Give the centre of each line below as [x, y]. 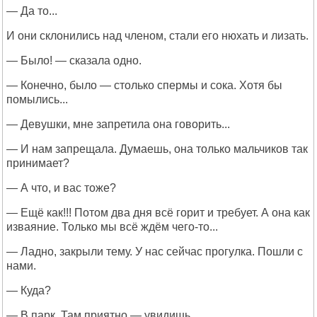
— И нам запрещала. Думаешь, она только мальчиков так [157, 149]
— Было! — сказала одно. [74, 60]
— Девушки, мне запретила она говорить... [118, 124]
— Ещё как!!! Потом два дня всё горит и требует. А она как [158, 213]
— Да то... [32, 11]
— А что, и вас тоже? [61, 188]
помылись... [37, 99]
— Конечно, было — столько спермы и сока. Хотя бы [144, 85]
